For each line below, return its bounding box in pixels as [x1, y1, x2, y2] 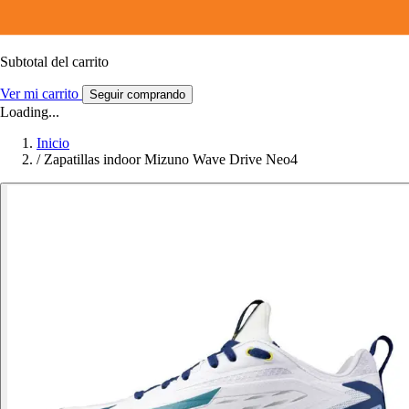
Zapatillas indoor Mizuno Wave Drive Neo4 [44, 151, 298, 167]
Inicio [37, 134, 69, 151]
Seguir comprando [89, 87, 185, 101]
